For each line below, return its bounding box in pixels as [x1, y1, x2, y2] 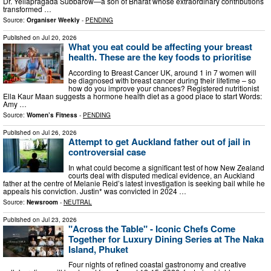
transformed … [3, 4, 51, 15]
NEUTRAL [64, 197, 92, 206]
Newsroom [27, 197, 58, 206]
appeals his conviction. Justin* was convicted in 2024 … [3, 185, 186, 196]
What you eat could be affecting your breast [68, 40, 252, 54]
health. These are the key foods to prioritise [68, 50, 251, 64]
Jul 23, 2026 [42, 215, 77, 224]
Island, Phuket [68, 242, 128, 256]
